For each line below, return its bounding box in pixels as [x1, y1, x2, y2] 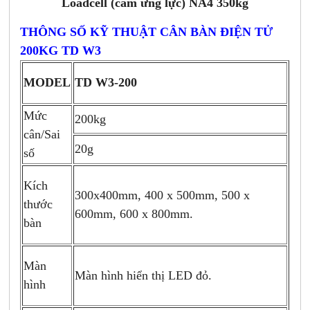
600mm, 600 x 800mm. [75, 206, 194, 221]
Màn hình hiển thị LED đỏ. [75, 268, 212, 282]
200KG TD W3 [20, 43, 102, 57]
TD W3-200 [75, 75, 138, 90]
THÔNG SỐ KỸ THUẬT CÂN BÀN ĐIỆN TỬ [20, 24, 273, 39]
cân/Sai [24, 127, 61, 141]
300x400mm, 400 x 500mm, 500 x [75, 188, 250, 202]
